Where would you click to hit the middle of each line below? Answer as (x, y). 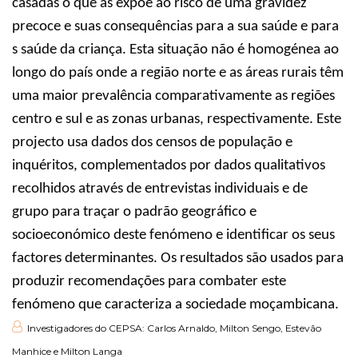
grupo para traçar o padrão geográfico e (134, 212)
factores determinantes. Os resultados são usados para (178, 258)
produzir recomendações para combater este (149, 281)
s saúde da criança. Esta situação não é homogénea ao (175, 50)
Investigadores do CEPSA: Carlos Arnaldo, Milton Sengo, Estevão (174, 328)
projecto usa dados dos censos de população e (152, 142)
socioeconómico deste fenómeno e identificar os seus (173, 235)
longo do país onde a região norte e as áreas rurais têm (178, 73)
